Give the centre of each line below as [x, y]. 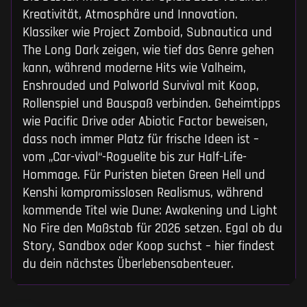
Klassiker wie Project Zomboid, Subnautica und [147, 33]
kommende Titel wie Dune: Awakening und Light [150, 211]
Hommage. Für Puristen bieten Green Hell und [144, 175]
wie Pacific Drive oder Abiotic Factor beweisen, [145, 122]
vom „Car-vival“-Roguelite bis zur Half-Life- [135, 157]
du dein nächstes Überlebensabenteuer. [128, 264]
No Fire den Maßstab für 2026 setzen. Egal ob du [152, 229]
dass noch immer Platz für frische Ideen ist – [141, 139]
